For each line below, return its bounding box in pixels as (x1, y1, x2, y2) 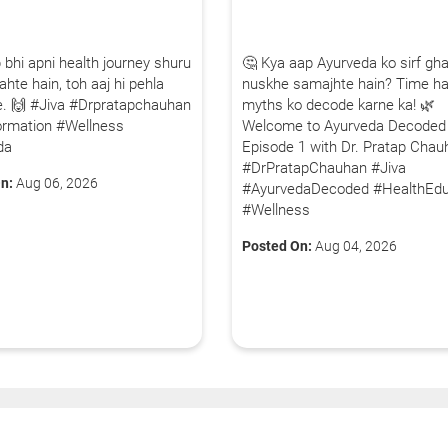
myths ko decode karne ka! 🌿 (242, 95, 436, 114)
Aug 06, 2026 (13, 174, 99, 191)
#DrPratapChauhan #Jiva (242, 158, 407, 177)
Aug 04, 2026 (312, 237, 398, 254)
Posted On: (242, 237, 313, 254)
